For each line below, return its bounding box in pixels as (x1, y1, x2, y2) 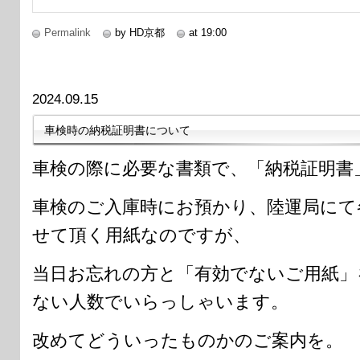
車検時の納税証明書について (44, 123, 190, 137)
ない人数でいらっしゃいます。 (32, 291, 288, 312)
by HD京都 (115, 26, 165, 39)
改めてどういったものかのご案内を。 (32, 329, 343, 350)
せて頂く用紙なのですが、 (32, 224, 251, 245)
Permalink (44, 26, 91, 39)
